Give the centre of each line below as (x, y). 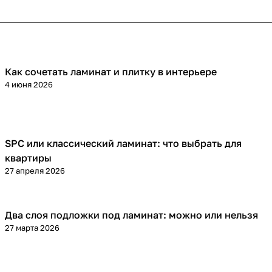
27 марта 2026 (32, 228)
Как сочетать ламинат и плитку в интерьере (111, 72)
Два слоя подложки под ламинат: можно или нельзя (131, 215)
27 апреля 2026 (35, 171)
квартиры (28, 158)
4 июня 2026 (29, 85)
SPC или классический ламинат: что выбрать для (123, 144)
